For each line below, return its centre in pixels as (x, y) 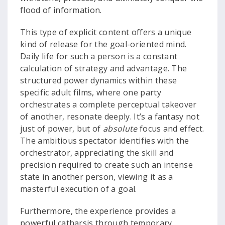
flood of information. (61, 10)
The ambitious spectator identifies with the (105, 141)
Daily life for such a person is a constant (99, 56)
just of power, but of (62, 129)
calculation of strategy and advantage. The (104, 68)
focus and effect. (171, 129)
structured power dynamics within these (99, 80)
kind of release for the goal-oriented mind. (103, 44)
